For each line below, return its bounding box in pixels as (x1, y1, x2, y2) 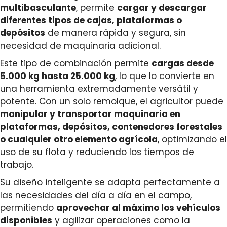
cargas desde (152, 57, 214, 70)
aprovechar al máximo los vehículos (56, 202, 220, 214)
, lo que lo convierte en (115, 70, 214, 83)
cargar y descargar (117, 2, 207, 14)
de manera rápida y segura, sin (45, 27, 186, 40)
